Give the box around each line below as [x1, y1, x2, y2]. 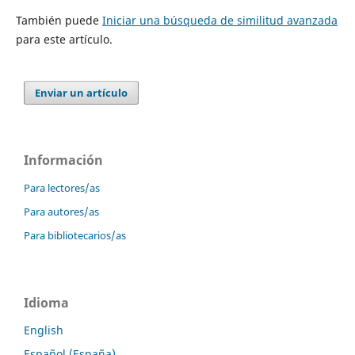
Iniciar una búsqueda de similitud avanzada [101, 12, 338, 28]
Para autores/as [24, 204, 99, 219]
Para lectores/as [24, 180, 100, 195]
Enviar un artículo [35, 85, 128, 100]
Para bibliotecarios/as [24, 227, 126, 242]
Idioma [24, 293, 69, 311]
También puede [15, 12, 102, 28]
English [24, 322, 63, 338]
